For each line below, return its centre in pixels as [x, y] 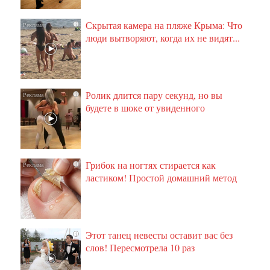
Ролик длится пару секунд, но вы [154, 95]
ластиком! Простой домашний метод [162, 178]
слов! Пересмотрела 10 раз [140, 248]
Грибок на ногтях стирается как [151, 165]
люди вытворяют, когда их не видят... [163, 38]
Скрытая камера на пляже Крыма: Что [164, 25]
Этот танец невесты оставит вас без [159, 235]
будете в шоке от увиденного [146, 108]
